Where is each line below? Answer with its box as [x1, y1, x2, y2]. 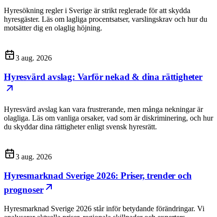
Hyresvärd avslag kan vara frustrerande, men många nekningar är [4, 105, 203, 114]
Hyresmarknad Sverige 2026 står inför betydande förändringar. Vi [4, 204, 204, 213]
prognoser [4, 184, 44, 195]
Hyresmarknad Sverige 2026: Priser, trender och [4, 170, 192, 181]
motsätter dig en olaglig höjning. [4, 23, 102, 32]
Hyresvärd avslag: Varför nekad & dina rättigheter [4, 71, 202, 82]
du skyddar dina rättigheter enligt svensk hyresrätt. [4, 123, 157, 131]
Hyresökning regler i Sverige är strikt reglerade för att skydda [4, 6, 190, 15]
